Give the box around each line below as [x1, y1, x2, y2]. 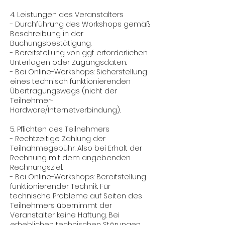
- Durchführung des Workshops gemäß [10, 19, 150, 29]
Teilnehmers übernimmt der [10, 200, 112, 210]
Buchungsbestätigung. [10, 38, 91, 48]
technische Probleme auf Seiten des [10, 191, 142, 201]
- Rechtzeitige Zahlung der [10, 134, 105, 144]
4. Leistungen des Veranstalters [10, 10, 124, 20]
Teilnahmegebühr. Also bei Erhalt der [10, 143, 142, 153]
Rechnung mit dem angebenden [10, 153, 131, 163]
